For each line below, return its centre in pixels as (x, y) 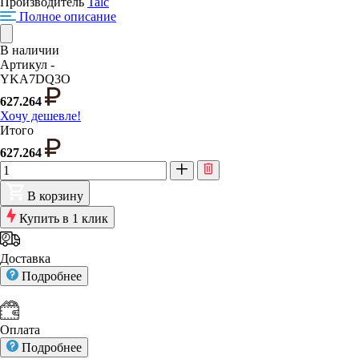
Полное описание (68, 16)
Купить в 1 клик (64, 218)
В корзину (55, 196)
